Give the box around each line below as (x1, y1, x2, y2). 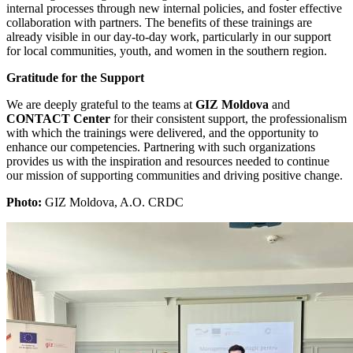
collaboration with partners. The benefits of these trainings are (6, 15, 312, 29)
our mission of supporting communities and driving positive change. (6, 168, 343, 182)
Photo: (6, 195, 42, 209)
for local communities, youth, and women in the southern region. (6, 43, 327, 58)
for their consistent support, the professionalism (110, 111, 347, 125)
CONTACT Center (6, 111, 110, 125)
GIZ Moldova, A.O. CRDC (42, 195, 184, 209)
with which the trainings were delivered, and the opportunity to (6, 125, 318, 139)
